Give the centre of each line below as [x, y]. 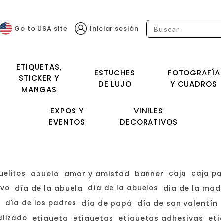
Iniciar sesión [114, 28]
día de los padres [41, 203]
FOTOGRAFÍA [194, 73]
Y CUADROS [194, 84]
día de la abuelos [123, 188]
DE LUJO [115, 84]
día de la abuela [49, 188]
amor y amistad [97, 174]
